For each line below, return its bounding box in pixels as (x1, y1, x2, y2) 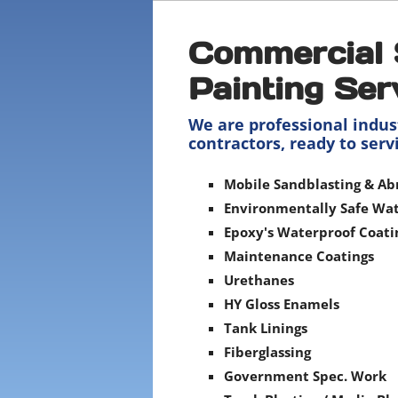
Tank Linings (224, 319, 307, 337)
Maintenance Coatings (224, 247, 374, 265)
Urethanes (224, 271, 294, 289)
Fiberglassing (224, 343, 311, 361)
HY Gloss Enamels (224, 295, 339, 313)
